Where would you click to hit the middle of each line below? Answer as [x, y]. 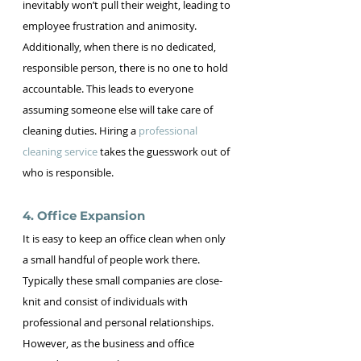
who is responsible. [68, 172]
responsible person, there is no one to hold [127, 67]
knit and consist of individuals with [106, 301]
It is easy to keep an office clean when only [125, 238]
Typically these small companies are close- [122, 280]
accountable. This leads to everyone [109, 88]
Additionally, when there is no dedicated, [120, 46]
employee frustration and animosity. [111, 25]
